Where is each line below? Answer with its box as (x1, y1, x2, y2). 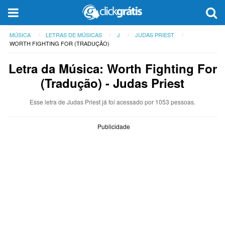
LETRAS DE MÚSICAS (46, 31, 102, 39)
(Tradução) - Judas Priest (41, 74, 184, 91)
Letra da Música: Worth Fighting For (8, 60, 217, 77)
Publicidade (97, 122, 130, 131)
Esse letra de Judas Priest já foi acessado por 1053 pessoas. (30, 97, 195, 106)
